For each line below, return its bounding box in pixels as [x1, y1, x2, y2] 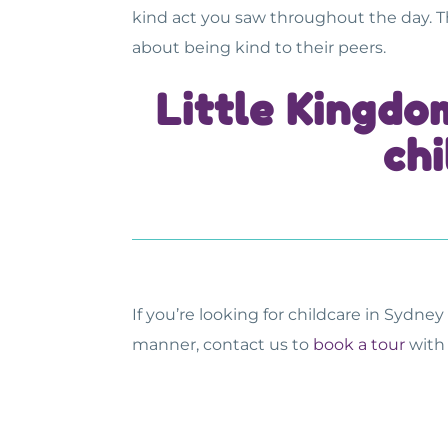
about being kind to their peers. [132, 38, 386, 58]
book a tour [313, 335, 405, 355]
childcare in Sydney [288, 305, 444, 325]
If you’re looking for [132, 305, 288, 325]
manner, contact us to [132, 335, 309, 355]
